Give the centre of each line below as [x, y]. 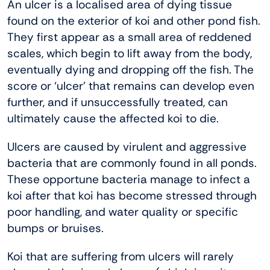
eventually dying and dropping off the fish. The [130, 69]
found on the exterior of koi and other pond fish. [134, 20]
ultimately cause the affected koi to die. [113, 118]
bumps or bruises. [55, 228]
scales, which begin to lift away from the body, [130, 53]
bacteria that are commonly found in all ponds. [132, 163]
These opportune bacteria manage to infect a [129, 179]
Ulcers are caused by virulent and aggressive [127, 146]
